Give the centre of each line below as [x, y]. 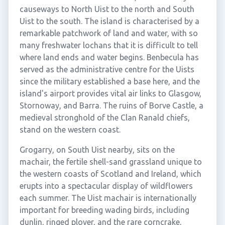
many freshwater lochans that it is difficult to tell [108, 45]
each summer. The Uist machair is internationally [108, 198]
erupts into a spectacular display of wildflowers [106, 186]
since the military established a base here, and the [109, 81]
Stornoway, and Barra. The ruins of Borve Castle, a [111, 105]
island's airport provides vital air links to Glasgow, [110, 93]
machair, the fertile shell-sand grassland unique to [110, 162]
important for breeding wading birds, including [104, 210]
